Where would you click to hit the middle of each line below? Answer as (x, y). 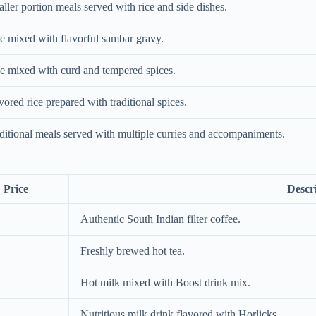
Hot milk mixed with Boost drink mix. (165, 282)
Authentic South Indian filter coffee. (160, 219)
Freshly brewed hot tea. (133, 250)
